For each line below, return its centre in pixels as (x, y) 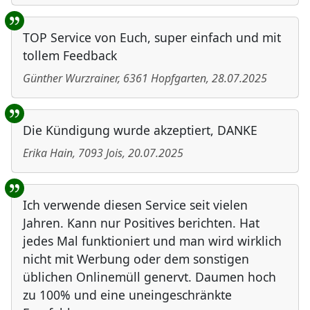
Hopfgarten (179, 79)
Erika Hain (48, 153)
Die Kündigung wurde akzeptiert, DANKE (140, 130)
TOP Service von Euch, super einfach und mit (152, 38)
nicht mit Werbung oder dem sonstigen (136, 259)
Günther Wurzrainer (70, 79)
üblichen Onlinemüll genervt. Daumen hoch (149, 277)
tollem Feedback (70, 56)
